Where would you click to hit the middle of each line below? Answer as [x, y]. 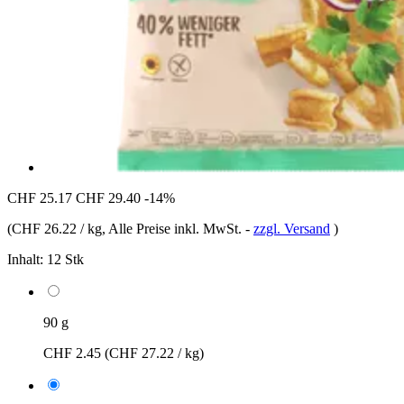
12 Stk [65, 259]
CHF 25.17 [40, 197]
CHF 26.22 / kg [57, 228]
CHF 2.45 [74, 353]
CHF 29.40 [108, 197]
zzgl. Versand [292, 228]
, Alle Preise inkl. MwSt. [174, 228]
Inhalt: [25, 259]
